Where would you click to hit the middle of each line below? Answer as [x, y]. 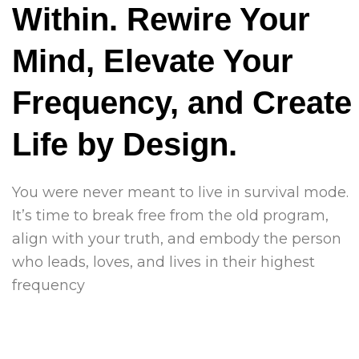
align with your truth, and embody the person [177, 239]
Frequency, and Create [182, 103]
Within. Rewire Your [161, 19]
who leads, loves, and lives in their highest [163, 262]
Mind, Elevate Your [153, 61]
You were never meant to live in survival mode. [185, 192]
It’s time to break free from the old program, [170, 216]
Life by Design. [125, 144]
